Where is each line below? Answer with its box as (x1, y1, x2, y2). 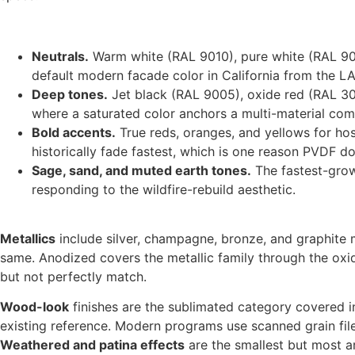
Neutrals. (32, 48, 89, 64)
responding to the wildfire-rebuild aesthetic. (32, 181, 296, 197)
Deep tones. (32, 86, 108, 102)
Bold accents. (32, 124, 116, 140)
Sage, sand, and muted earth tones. (32, 162, 251, 178)
